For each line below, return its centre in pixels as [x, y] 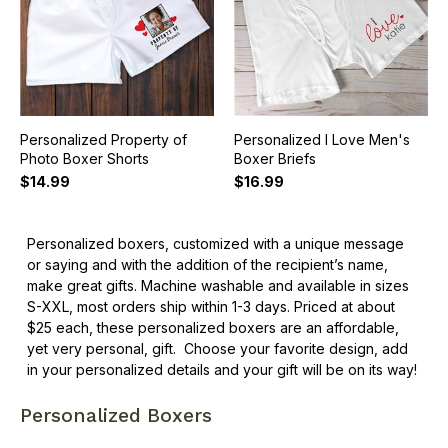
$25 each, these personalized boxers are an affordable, [212, 327]
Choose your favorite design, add [291, 348]
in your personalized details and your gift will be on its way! [221, 369]
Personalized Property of [103, 140]
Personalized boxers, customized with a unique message [215, 243]
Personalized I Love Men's [321, 140]
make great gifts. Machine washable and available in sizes [217, 285]
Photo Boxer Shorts [84, 159]
